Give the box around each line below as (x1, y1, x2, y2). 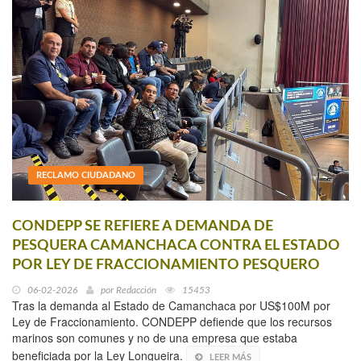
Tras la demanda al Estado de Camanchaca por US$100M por (12, 297, 330, 313)
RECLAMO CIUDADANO (36, 170, 135, 180)
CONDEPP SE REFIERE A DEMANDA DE (12, 218, 273, 234)
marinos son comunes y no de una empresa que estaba (12, 329, 297, 346)
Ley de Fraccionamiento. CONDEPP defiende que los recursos (12, 313, 332, 330)
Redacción (116, 284, 156, 295)
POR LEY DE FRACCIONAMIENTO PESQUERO (12, 257, 320, 272)
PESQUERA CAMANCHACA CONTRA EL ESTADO (12, 238, 340, 253)
